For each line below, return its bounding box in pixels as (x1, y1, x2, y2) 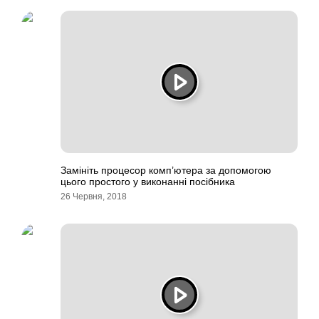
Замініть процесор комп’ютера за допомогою (61, 164, 271, 176)
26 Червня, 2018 (61, 192, 127, 202)
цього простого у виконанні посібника (61, 176, 235, 187)
